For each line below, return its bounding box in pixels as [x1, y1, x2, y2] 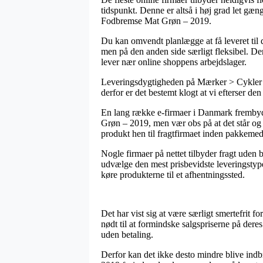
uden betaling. [101, 229, 153, 240]
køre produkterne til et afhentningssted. [101, 169, 245, 180]
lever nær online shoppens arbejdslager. [101, 56, 247, 67]
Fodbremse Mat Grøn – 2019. [101, 15, 211, 26]
